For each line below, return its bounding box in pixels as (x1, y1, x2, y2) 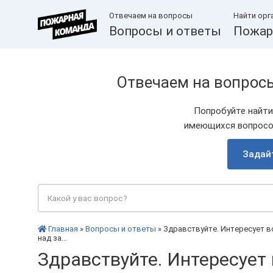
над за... (38, 233, 67, 243)
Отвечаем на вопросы (109, 11, 193, 20)
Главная (48, 224, 78, 233)
